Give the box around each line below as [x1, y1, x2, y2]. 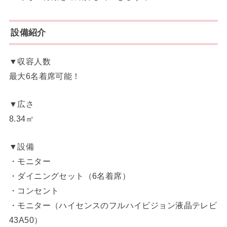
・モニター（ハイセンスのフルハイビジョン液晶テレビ [9, 201, 217, 210]
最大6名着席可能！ [9, 71, 81, 81]
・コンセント [9, 186, 59, 196]
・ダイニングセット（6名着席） [9, 171, 131, 181]
